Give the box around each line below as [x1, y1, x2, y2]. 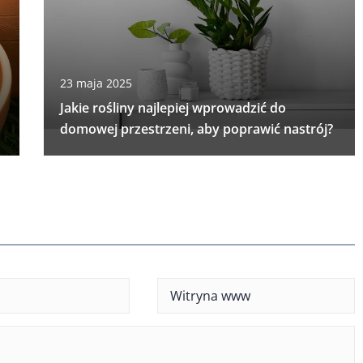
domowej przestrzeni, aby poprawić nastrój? [59, 119, 333, 138]
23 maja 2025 [59, 75, 132, 91]
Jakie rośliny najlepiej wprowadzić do [59, 98, 286, 117]
